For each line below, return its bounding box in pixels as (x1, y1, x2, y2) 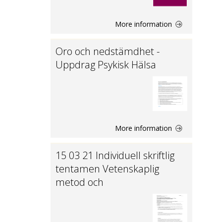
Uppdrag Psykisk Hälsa (55, 58, 156, 71)
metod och (55, 175, 104, 189)
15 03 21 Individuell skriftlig (55, 149, 174, 162)
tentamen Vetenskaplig (55, 162, 159, 175)
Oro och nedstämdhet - (55, 45, 160, 58)
